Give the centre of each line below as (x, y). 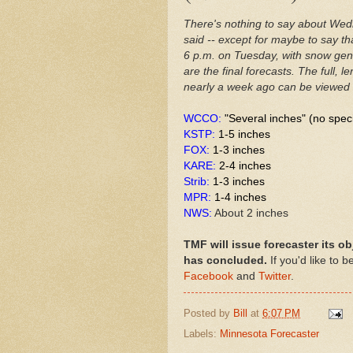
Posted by (208, 313)
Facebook (208, 276)
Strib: (198, 181)
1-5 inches (244, 134)
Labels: (202, 334)
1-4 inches (240, 197)
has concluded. (225, 260)
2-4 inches (245, 165)
